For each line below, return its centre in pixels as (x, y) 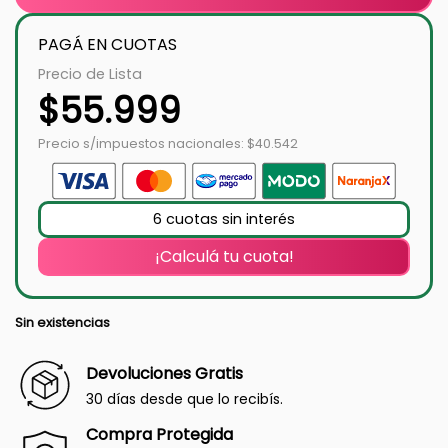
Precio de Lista (90, 73)
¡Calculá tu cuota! (224, 256)
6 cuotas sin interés (224, 218)
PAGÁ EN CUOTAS (107, 44)
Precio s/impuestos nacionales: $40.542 (168, 143)
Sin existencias (62, 322)
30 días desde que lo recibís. (184, 398)
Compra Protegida (159, 434)
